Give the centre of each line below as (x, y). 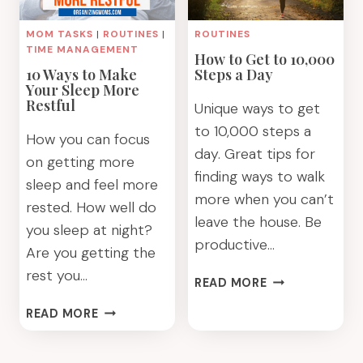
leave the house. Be (258, 222)
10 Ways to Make (81, 75)
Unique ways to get (257, 109)
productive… (235, 245)
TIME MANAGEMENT (82, 49)
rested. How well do (91, 207)
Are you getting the (91, 253)
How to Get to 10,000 (265, 59)
